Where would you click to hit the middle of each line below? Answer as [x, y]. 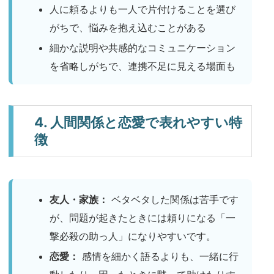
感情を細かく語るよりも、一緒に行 [159, 257]
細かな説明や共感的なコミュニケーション [143, 47]
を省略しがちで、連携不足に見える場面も [143, 66]
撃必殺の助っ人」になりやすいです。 [133, 236]
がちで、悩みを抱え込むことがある [128, 27]
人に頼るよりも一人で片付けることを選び [143, 9]
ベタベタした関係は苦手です [174, 200]
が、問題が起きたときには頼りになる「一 [143, 218]
